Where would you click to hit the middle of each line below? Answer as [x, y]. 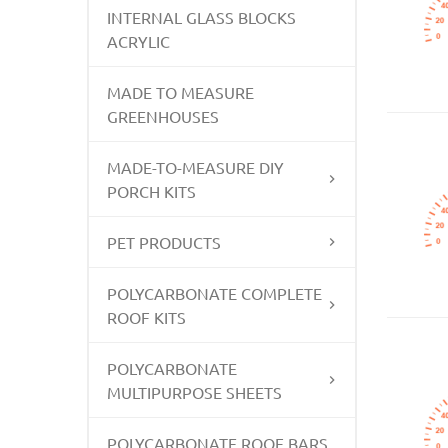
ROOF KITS [146, 317]
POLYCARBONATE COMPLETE [214, 293]
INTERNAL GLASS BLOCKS [201, 17]
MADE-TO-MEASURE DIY [195, 167]
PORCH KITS [151, 191]
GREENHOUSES [163, 116]
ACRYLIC [138, 41]
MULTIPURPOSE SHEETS [194, 392]
